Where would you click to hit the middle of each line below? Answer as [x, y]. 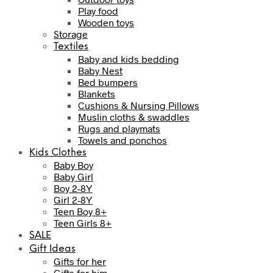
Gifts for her [80, 261]
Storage [71, 34]
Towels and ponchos [122, 140]
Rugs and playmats [119, 128]
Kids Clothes [58, 152]
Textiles [71, 46]
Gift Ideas [52, 249]
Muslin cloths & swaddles [134, 116]
